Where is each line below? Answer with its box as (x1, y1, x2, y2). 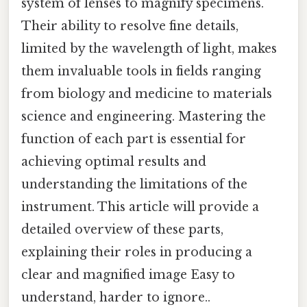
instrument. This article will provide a (21, 199, 259, 215)
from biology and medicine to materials (21, 86, 272, 102)
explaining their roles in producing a (21, 245, 252, 260)
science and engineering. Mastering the (21, 109, 266, 125)
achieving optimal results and (21, 154, 206, 170)
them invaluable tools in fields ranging (21, 64, 261, 79)
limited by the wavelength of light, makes (21, 41, 277, 57)
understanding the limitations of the (21, 177, 247, 193)
